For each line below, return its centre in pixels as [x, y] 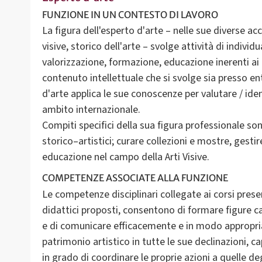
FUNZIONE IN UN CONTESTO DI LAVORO [130, 15]
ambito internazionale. [91, 110]
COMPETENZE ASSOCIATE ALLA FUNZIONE [135, 178]
